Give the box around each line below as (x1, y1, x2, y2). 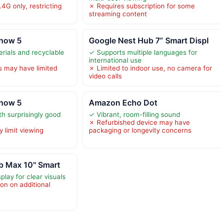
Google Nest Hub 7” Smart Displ (88, 35, 209, 45)
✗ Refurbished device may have (88, 118, 190, 126)
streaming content (88, 9, 147, 18)
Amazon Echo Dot (88, 97, 157, 108)
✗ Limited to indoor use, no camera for (88, 64, 212, 72)
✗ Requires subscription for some (88, 1, 195, 10)
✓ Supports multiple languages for (88, 48, 197, 56)
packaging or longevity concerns (88, 126, 191, 134)
